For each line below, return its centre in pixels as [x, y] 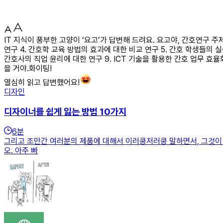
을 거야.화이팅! [28, 68]
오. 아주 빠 [21, 151]
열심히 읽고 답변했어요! [42, 82]
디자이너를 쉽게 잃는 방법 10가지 [65, 111]
